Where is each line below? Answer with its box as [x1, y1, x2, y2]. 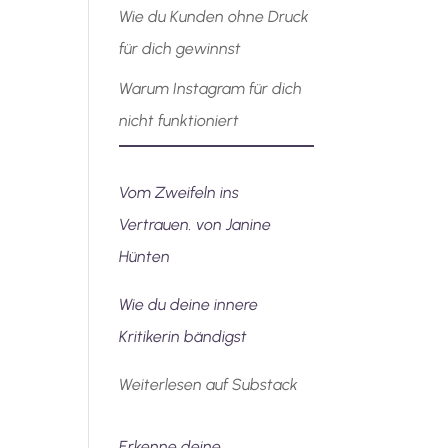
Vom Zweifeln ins [119, 183, 240, 202]
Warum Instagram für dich [119, 79, 303, 98]
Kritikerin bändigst [119, 327, 248, 346]
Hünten [119, 247, 171, 266]
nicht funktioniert [119, 111, 240, 130]
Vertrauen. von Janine [119, 215, 272, 234]
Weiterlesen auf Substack [119, 375, 299, 394]
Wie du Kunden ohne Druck [119, 7, 310, 26]
